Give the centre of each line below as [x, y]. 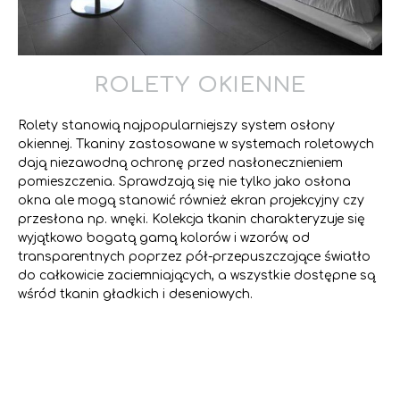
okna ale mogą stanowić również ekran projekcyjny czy [191, 201]
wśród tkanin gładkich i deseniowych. [135, 295]
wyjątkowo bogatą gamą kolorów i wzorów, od [164, 238]
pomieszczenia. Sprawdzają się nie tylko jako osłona [184, 182]
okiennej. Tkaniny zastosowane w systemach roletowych [196, 145]
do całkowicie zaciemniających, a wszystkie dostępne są [196, 276]
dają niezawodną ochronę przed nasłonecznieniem [180, 163]
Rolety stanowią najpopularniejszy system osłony [176, 126]
